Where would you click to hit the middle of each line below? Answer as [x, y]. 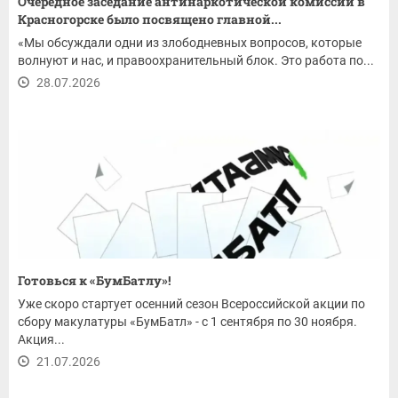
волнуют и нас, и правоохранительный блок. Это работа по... [196, 61]
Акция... [41, 340]
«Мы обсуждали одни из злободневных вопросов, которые [190, 43]
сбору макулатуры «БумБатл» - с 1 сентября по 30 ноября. [187, 322]
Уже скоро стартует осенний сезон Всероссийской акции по [191, 304]
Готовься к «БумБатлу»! [96, 281]
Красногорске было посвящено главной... [150, 20]
